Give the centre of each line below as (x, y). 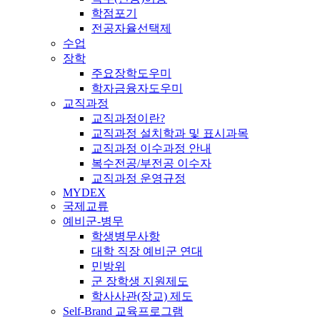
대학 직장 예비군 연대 (147, 251)
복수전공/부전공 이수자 (151, 163)
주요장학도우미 (131, 73)
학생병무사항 (126, 236)
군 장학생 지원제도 (140, 281)
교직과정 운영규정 (139, 178)
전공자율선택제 (131, 28)
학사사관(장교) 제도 (142, 296)
